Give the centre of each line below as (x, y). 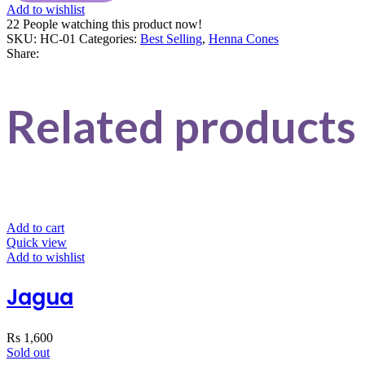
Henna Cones (244, 38)
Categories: (108, 38)
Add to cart (35, 227)
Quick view (37, 242)
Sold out (28, 352)
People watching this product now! (112, 24)
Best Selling (171, 38)
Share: (23, 53)
